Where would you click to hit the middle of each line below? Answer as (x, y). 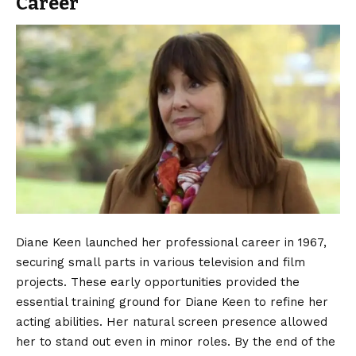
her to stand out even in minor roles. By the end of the (176, 342)
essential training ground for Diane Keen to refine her (172, 302)
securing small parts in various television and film (161, 263)
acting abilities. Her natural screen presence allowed (172, 322)
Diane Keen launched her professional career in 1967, (171, 243)
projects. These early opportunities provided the (158, 282)
